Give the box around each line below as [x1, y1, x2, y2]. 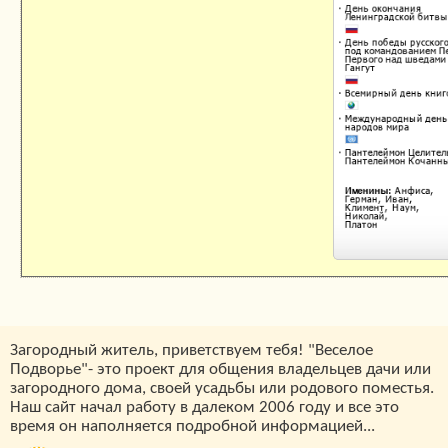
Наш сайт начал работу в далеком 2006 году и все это [10, 399, 399, 417]
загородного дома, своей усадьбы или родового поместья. [10, 380, 434, 398]
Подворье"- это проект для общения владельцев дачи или [10, 361, 431, 379]
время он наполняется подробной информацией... [10, 418, 375, 436]
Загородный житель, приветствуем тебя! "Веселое [10, 342, 373, 360]
